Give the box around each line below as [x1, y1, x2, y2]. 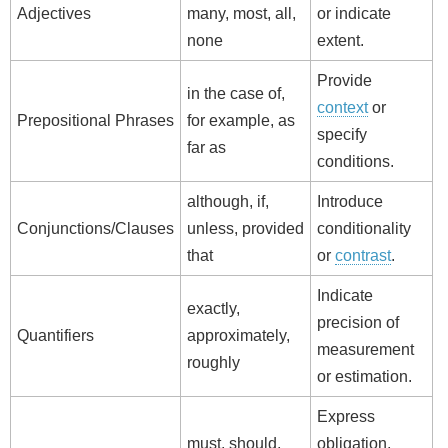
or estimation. [317, 368, 412, 386]
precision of [317, 314, 399, 332]
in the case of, [187, 85, 285, 103]
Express [317, 408, 375, 426]
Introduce [317, 193, 383, 211]
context [317, 99, 368, 117]
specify [317, 126, 367, 144]
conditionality [317, 220, 411, 238]
